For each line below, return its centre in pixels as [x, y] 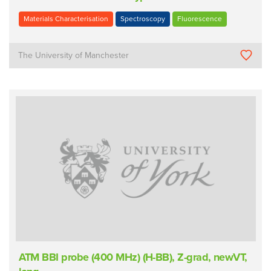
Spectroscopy [142, 19]
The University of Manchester [74, 55]
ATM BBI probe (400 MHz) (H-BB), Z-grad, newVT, [133, 257]
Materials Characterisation [66, 19]
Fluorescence [199, 19]
